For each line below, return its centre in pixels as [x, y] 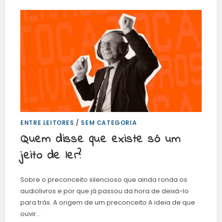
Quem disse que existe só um [101, 139]
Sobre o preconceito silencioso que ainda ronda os [104, 179]
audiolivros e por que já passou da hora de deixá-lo [105, 191]
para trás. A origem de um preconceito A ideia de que [108, 202]
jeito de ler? [51, 156]
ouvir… [31, 214]
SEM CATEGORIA [109, 122]
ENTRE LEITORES [47, 122]
